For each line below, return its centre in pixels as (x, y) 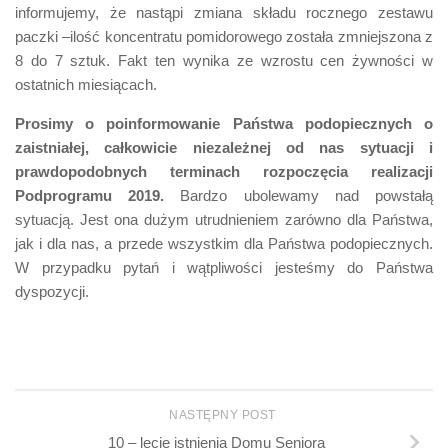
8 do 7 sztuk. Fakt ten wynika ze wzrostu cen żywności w (224, 60)
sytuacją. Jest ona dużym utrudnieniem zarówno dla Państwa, (224, 219)
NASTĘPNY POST (224, 414)
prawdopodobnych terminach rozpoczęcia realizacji (224, 171)
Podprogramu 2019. (90, 195)
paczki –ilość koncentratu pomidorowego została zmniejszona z (224, 36)
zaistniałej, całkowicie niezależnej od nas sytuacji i (224, 147)
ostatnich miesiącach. (86, 84)
